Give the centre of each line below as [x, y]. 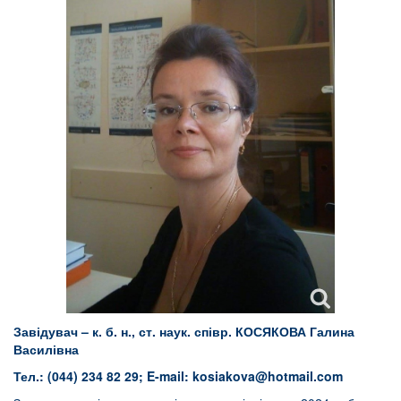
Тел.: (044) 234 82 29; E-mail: [103, 375]
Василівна [46, 349]
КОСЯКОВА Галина [295, 331]
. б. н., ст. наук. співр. [167, 331]
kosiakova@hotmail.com [268, 375]
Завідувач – [53, 331]
